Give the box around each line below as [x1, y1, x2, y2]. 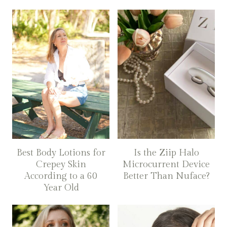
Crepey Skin [35, 159, 86, 170]
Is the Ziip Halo [133, 147, 199, 159]
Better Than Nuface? [123, 171, 210, 182]
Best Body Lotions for [16, 147, 105, 159]
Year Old [43, 182, 79, 194]
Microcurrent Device [123, 159, 210, 170]
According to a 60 [24, 171, 97, 182]
